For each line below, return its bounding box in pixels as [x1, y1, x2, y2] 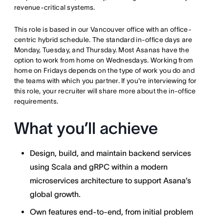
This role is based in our [14, 25, 90, 33]
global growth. [29, 190, 81, 198]
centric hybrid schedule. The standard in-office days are [14, 36, 193, 44]
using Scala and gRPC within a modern [29, 162, 168, 171]
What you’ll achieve [14, 119, 158, 137]
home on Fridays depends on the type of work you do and [14, 66, 195, 74]
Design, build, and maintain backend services [29, 149, 191, 157]
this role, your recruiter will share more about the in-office [14, 87, 196, 95]
